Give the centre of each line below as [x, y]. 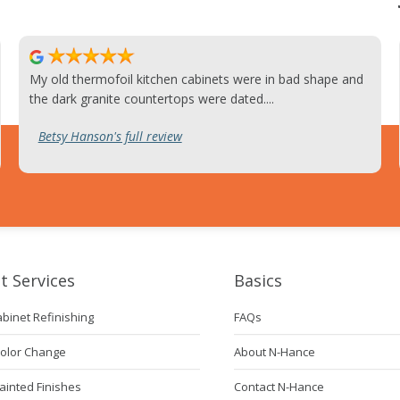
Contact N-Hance [279, 387]
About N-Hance [275, 352]
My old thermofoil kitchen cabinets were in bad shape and [196, 79]
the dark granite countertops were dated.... [151, 99]
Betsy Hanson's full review [110, 137]
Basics [258, 281]
